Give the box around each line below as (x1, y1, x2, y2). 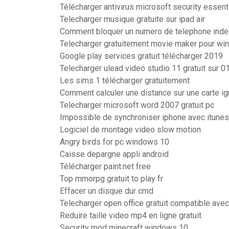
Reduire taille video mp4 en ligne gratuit (60, 211, 201, 220)
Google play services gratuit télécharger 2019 (60, 51, 223, 61)
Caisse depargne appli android (60, 149, 169, 159)
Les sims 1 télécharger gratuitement (60, 76, 190, 85)
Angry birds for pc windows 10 (60, 137, 169, 147)
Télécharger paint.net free (60, 162, 151, 171)
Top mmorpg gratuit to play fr (60, 174, 163, 184)
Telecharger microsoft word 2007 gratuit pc (60, 100, 214, 110)
